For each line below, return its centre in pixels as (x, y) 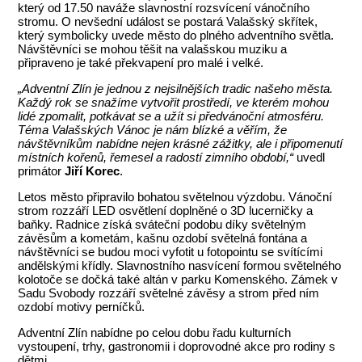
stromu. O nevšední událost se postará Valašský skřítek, (168, 21)
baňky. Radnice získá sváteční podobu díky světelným (162, 224)
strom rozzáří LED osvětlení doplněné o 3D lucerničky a (166, 210)
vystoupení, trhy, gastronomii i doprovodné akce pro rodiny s (177, 346)
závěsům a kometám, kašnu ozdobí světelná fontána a (163, 238)
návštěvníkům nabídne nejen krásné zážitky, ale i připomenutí (181, 143)
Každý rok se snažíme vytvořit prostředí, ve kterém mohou (174, 102)
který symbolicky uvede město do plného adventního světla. (176, 35)
